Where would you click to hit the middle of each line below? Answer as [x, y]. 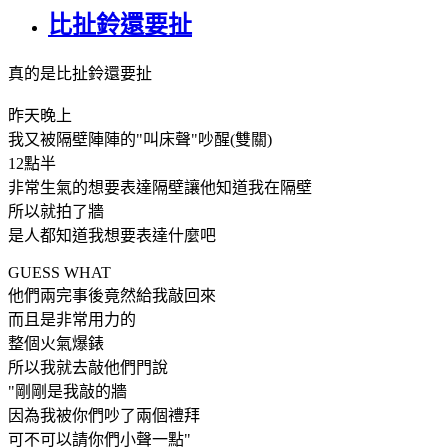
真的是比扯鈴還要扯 [80, 73]
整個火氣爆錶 [56, 343]
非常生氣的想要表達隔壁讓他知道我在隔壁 [160, 187]
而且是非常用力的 [72, 319]
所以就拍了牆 [56, 211]
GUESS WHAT [59, 272]
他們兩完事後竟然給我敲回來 [112, 295]
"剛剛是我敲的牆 [67, 391]
